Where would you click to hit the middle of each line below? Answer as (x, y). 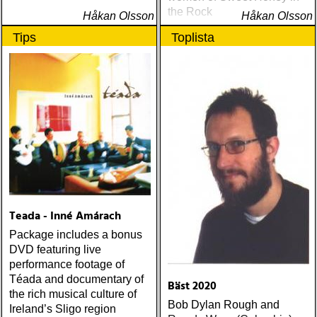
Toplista (193, 38)
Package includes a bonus (76, 235)
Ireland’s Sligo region (63, 309)
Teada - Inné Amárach (65, 217)
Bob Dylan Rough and (224, 305)
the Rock (190, 12)
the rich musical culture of (73, 294)
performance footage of (67, 264)
